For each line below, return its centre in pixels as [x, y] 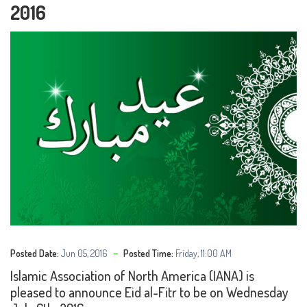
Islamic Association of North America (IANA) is [132, 276]
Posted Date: [35, 254]
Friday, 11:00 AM [204, 254]
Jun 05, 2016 [84, 254]
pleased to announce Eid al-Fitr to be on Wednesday [149, 292]
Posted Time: [148, 254]
